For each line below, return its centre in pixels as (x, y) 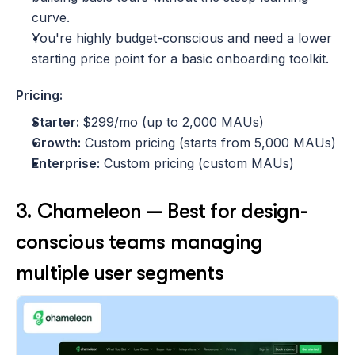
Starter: (57, 122)
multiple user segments (120, 273)
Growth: (56, 143)
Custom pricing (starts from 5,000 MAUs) (208, 143)
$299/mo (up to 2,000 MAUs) (173, 122)
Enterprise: (66, 164)
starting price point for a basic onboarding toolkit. (180, 59)
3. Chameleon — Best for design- (162, 212)
